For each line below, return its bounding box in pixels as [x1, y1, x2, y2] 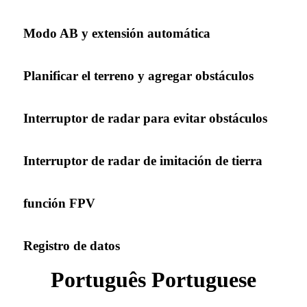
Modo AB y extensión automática [23, 25, 210, 40]
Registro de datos [23, 238, 120, 253]
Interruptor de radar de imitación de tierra [23, 153, 262, 168]
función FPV [23, 195, 95, 210]
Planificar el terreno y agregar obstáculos [23, 68, 254, 83]
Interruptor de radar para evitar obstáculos [23, 110, 267, 125]
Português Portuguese [51, 267, 256, 292]
